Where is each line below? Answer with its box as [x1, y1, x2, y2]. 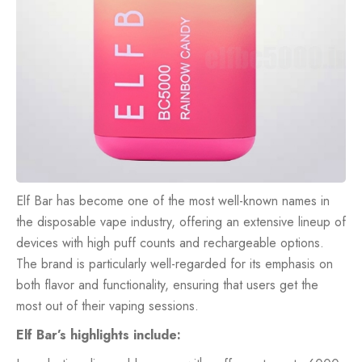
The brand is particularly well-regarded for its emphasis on [16, 254, 333, 273]
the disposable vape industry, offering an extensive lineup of [16, 212, 346, 231]
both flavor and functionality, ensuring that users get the [16, 275, 318, 294]
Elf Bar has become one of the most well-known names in [16, 191, 330, 210]
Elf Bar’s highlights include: [16, 325, 181, 344]
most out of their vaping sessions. [16, 296, 199, 315]
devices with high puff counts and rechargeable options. [16, 233, 324, 252]
